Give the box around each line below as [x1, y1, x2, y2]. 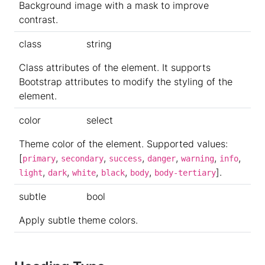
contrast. [19, 14, 58, 26]
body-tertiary [154, 168, 216, 178]
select [86, 114, 113, 127]
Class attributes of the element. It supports [19, 62, 211, 74]
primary [22, 154, 56, 164]
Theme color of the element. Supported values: [19, 138, 228, 150]
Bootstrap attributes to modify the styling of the [19, 76, 232, 88]
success [109, 154, 142, 164]
